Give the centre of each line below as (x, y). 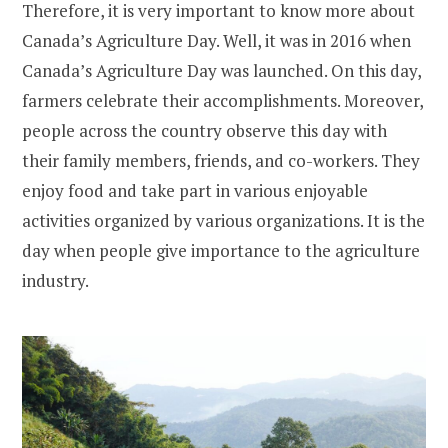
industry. (55, 281)
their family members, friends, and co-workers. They (221, 161)
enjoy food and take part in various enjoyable (195, 191)
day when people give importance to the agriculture (221, 251)
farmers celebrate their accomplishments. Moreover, (222, 101)
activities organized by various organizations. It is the (223, 221)
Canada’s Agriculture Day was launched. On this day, (221, 71)
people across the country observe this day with (204, 131)
